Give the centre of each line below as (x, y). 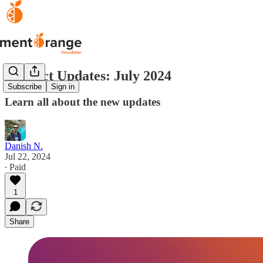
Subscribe (25, 87)
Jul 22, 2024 (28, 156)
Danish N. (24, 146)
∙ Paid (15, 167)
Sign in (63, 87)
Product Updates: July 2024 (88, 75)
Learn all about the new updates (82, 102)
